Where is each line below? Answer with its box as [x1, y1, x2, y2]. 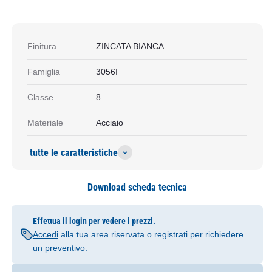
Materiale [27, 118, 63, 127]
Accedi [32, 229, 58, 239]
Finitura [27, 41, 56, 51]
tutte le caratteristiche [30, 146, 118, 158]
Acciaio [95, 118, 123, 127]
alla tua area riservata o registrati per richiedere [58, 229, 243, 239]
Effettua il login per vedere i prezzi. [32, 216, 155, 226]
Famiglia [27, 67, 60, 76]
